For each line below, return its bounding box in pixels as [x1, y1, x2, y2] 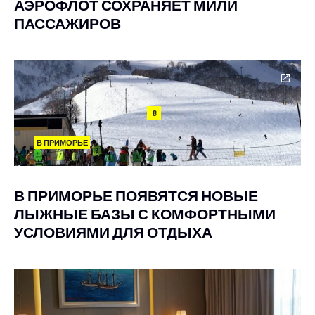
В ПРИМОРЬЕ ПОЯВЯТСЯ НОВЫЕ [14, 186, 258, 204]
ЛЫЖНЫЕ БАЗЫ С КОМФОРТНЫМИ [14, 205, 276, 222]
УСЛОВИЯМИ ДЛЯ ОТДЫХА [14, 223, 212, 240]
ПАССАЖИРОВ [14, 14, 121, 32]
